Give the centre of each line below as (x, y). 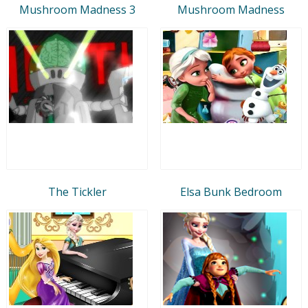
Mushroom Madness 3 (77, 9)
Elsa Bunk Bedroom (231, 191)
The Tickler (77, 191)
